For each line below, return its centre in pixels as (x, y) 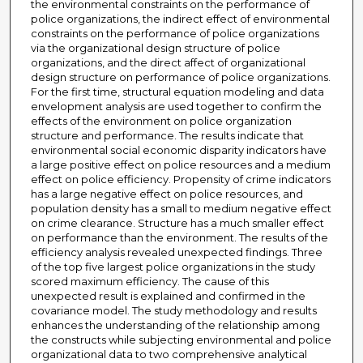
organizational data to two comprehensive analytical (169, 354)
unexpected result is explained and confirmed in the (168, 296)
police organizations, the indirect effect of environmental (180, 19)
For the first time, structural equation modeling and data (177, 92)
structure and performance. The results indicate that (167, 136)
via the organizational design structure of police (155, 48)
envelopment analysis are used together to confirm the (176, 107)
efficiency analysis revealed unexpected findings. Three (176, 252)
